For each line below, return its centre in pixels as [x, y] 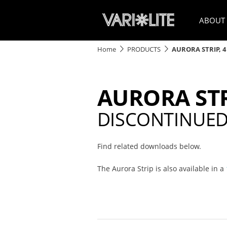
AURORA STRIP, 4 [199, 49]
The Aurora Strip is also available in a [161, 168]
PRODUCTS [144, 49]
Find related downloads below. [149, 146]
